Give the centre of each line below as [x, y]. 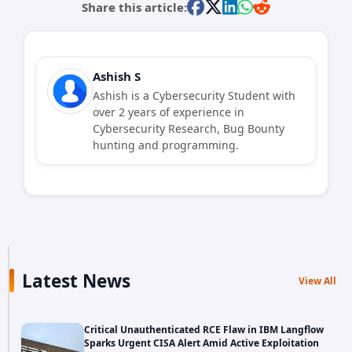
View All [317, 280]
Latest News [76, 280]
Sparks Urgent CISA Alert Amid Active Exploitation [202, 343]
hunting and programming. [166, 145]
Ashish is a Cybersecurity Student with [194, 95]
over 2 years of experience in [169, 112]
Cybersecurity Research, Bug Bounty [189, 128]
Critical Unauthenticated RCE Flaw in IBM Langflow [204, 330]
